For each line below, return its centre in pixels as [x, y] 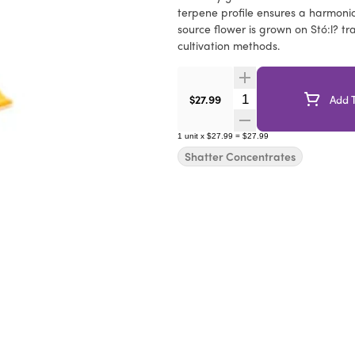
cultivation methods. [229, 45]
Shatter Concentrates [240, 156]
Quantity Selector [282, 98]
